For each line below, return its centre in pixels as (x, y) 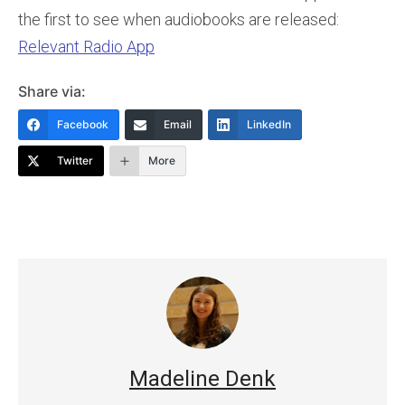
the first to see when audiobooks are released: (179, 20)
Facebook (83, 125)
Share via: (52, 92)
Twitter (75, 161)
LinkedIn (269, 125)
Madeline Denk (202, 379)
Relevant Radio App (86, 47)
